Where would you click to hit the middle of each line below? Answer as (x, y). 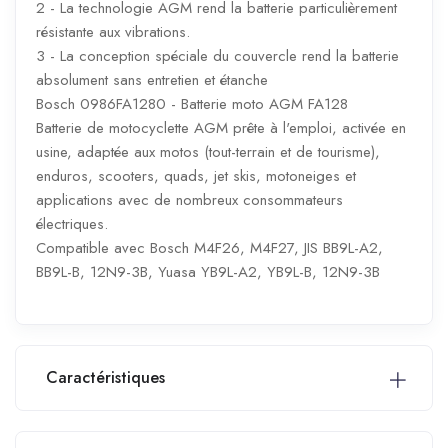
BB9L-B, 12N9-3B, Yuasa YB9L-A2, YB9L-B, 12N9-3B (208, 271)
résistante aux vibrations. (113, 31)
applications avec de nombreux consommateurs (189, 199)
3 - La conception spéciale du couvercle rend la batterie (217, 55)
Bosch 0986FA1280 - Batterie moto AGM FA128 (192, 103)
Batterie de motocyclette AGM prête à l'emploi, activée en (221, 127)
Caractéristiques (105, 377)
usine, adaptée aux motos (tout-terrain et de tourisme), (208, 151)
